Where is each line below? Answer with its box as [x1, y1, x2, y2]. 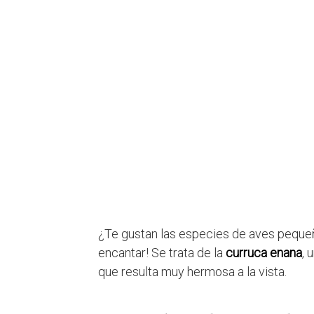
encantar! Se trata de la [98, 245, 226, 261]
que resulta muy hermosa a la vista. [98, 264, 287, 280]
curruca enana [226, 245, 302, 261]
